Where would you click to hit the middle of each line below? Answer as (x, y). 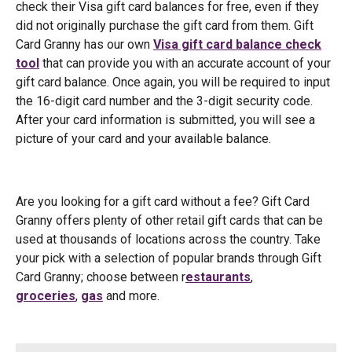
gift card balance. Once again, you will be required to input (173, 82)
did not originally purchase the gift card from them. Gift (165, 26)
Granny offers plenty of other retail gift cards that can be (169, 220)
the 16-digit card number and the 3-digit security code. (164, 101)
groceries (46, 296)
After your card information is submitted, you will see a (165, 120)
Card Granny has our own (84, 44)
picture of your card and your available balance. (145, 139)
